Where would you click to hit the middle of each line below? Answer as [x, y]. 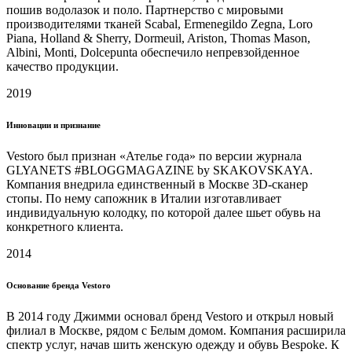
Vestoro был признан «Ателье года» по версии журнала [154, 156]
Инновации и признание [53, 125]
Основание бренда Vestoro [59, 286]
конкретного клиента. [65, 227]
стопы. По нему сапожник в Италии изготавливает [144, 199]
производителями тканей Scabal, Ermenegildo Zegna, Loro [159, 24]
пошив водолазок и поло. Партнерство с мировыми [145, 10]
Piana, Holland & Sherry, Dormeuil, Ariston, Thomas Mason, [158, 38]
